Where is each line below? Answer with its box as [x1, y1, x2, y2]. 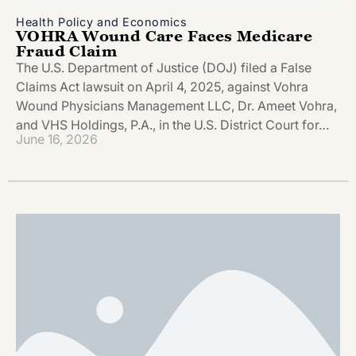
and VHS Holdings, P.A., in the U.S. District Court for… [16, 116, 329, 133]
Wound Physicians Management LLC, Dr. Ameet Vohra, [16, 97, 337, 114]
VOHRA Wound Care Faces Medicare [16, 25, 312, 44]
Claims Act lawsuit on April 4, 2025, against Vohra [16, 78, 308, 95]
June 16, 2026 [16, 131, 98, 148]
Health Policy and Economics [16, 14, 188, 29]
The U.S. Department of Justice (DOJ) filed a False [16, 59, 311, 75]
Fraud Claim [16, 41, 118, 60]
